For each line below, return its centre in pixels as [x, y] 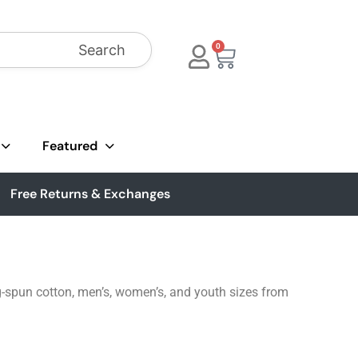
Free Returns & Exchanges [91, 194]
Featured [70, 146]
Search [102, 50]
